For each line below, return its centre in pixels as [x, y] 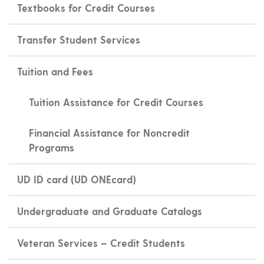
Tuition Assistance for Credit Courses [116, 102]
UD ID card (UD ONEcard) [76, 179]
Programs [51, 147]
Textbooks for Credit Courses [86, 8]
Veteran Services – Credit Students [101, 243]
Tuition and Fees [55, 71]
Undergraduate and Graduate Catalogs [109, 211]
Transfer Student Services [78, 39]
